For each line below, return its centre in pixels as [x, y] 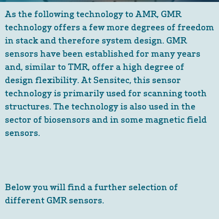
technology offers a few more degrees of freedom [109, 26]
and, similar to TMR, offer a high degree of [95, 66]
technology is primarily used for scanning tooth [106, 92]
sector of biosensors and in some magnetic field [106, 119]
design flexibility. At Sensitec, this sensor [93, 79]
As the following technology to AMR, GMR [93, 13]
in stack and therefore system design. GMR [96, 40]
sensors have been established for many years [103, 53]
